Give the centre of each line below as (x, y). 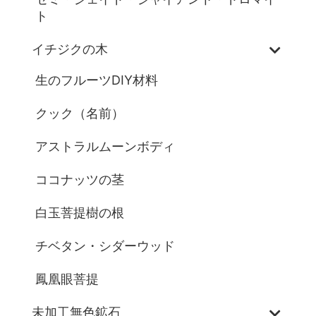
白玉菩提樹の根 (80, 213)
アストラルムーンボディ (105, 147)
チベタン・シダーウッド (105, 246)
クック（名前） (80, 114)
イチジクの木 (70, 49)
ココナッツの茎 (80, 180)
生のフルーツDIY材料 (97, 80)
